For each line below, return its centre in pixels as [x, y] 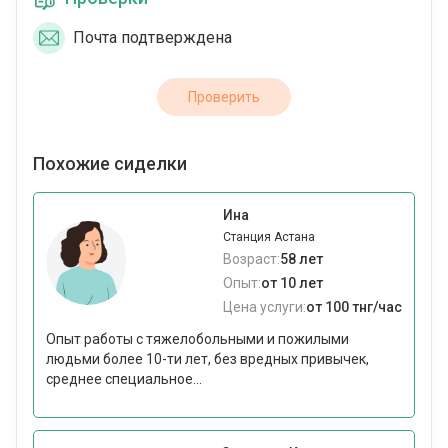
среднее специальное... [124, 379]
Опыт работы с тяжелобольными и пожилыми [197, 339]
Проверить [224, 97]
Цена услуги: [264, 307]
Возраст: [251, 259]
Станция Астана [269, 237]
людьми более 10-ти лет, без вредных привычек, [207, 359]
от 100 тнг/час [354, 307]
